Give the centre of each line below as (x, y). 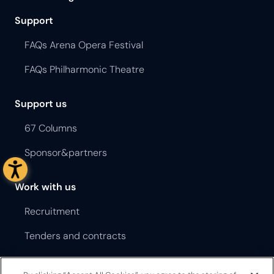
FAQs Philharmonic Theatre (84, 69)
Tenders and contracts (75, 235)
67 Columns (51, 128)
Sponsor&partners (66, 152)
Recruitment (52, 211)
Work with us (45, 187)
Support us (41, 103)
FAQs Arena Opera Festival (84, 45)
